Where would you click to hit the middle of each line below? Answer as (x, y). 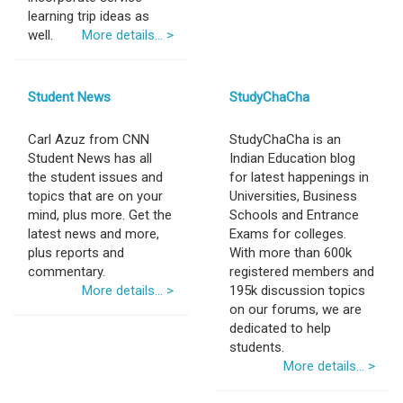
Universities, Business (293, 196)
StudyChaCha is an (285, 139)
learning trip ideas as (89, 16)
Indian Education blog (292, 158)
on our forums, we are (296, 309)
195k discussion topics (297, 291)
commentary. (67, 272)
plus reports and (76, 253)
